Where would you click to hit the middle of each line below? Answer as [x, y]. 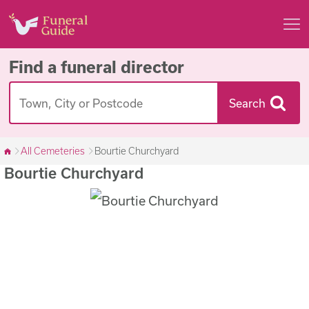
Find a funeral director [96, 67]
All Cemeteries [53, 151]
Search [247, 103]
